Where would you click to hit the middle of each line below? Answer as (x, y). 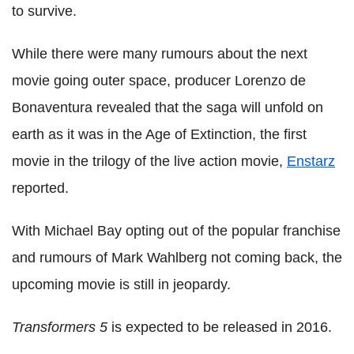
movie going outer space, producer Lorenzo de (159, 81)
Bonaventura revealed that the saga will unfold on (168, 107)
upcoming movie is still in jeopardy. (121, 284)
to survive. (44, 11)
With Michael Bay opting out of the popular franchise (176, 231)
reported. (40, 188)
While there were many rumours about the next (160, 54)
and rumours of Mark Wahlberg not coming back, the (177, 258)
